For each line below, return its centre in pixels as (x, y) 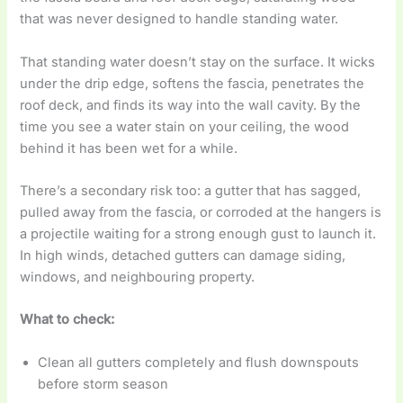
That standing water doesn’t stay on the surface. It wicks (198, 62)
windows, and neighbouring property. (138, 277)
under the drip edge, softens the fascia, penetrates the (193, 83)
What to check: (67, 320)
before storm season (103, 384)
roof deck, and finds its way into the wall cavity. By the (191, 105)
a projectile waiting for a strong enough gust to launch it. (198, 233)
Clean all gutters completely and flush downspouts (199, 362)
